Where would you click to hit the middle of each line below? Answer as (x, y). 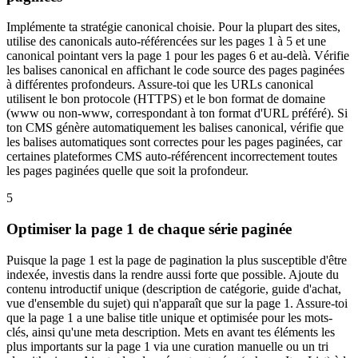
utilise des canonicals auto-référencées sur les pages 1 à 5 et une (166, 42)
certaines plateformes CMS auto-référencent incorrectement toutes (172, 157)
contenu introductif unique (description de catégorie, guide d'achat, (174, 288)
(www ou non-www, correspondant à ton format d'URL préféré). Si (177, 113)
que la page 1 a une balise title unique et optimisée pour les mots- (169, 317)
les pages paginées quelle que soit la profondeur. (127, 171)
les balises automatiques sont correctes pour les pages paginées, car (174, 142)
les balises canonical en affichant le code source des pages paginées (175, 70)
